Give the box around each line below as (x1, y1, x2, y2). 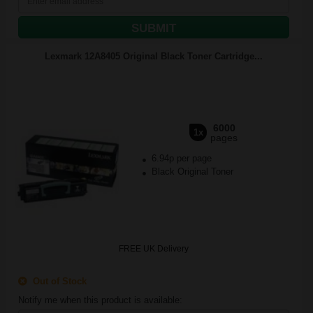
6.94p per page (151, 153, 212, 163)
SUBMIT (131, 22, 176, 35)
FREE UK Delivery (119, 244, 189, 254)
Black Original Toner (148, 166, 233, 177)
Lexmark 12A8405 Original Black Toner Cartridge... (45, 51, 263, 61)
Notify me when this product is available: (18, 295, 182, 305)
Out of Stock (27, 276, 87, 286)
